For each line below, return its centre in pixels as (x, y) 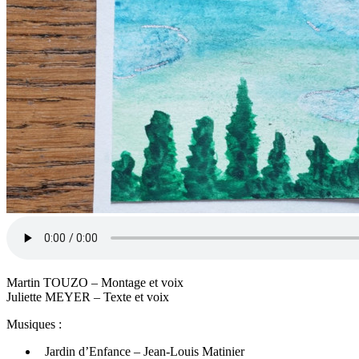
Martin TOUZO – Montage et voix (95, 282)
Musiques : (34, 324)
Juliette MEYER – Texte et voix (88, 296)
